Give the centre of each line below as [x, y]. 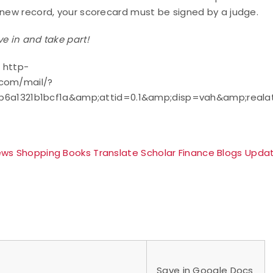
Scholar [158, 153]
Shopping [38, 153]
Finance [196, 153]
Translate [116, 153]
